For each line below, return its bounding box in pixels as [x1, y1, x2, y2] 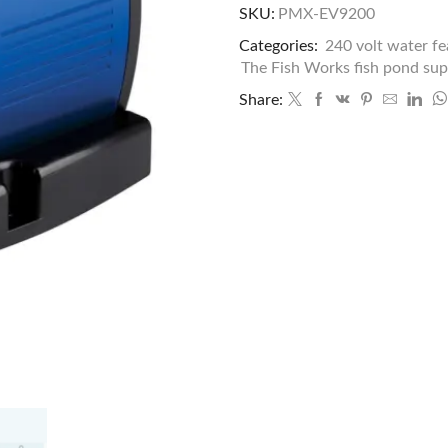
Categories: [239, 36, 322, 53]
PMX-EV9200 [278, 4, 375, 21]
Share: [239, 90, 283, 107]
